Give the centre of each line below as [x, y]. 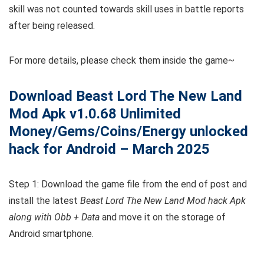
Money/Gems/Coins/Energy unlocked [128, 132]
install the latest [44, 201]
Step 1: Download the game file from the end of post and [128, 184]
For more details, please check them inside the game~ [122, 61]
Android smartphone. [51, 234]
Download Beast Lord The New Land [126, 96]
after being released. [52, 26]
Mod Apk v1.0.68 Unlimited [95, 114]
